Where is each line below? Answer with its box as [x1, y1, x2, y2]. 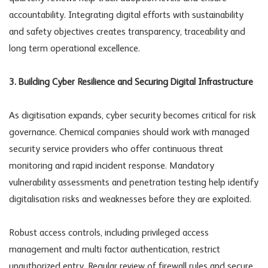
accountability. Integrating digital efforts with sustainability [9, 10, 243, 20]
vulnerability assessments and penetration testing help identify [9, 178, 258, 188]
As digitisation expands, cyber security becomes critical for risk [9, 111, 256, 121]
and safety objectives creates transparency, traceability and [9, 27, 245, 37]
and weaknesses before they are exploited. [80, 194, 251, 205]
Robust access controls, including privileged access [9, 228, 209, 238]
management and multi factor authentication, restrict [9, 245, 220, 255]
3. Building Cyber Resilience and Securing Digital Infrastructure [9, 77, 253, 87]
